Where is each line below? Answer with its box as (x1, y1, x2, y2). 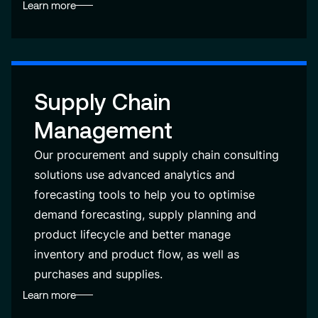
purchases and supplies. (34, 267, 163, 281)
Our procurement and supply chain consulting (34, 148, 279, 162)
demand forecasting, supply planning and (34, 207, 256, 221)
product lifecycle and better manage (34, 227, 231, 241)
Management (34, 117, 172, 143)
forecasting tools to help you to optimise (34, 187, 255, 202)
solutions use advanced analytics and (34, 168, 235, 182)
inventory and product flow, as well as (34, 247, 239, 261)
